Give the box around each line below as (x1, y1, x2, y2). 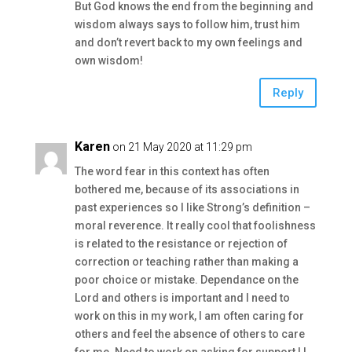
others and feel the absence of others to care (74, 328, 305, 340)
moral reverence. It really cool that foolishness (74, 219, 316, 232)
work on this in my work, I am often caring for (74, 310, 304, 322)
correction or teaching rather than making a (74, 255, 299, 268)
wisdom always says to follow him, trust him (74, 18, 300, 31)
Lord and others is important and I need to (74, 291, 290, 304)
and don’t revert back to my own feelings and (74, 36, 302, 49)
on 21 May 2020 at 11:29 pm (112, 141, 252, 153)
